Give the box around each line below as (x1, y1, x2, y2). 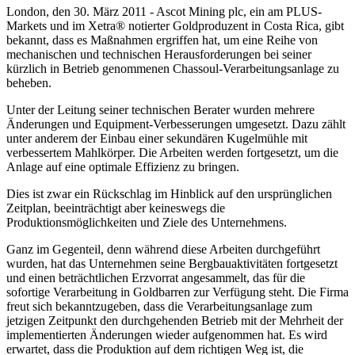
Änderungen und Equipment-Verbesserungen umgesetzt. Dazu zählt (6, 116, 345, 131)
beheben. (6, 75, 52, 90)
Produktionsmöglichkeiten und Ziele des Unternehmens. (6, 215, 287, 229)
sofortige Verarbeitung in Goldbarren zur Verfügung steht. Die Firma (6, 284, 349, 299)
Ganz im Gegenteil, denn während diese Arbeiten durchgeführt (6, 242, 320, 256)
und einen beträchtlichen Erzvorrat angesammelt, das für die (6, 270, 305, 284)
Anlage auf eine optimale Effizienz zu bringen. (6, 159, 239, 174)
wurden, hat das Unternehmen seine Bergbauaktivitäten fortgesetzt (6, 256, 338, 270)
